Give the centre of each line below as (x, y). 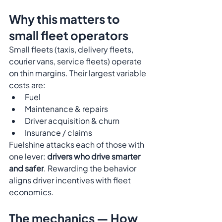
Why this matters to (65, 19)
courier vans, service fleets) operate (76, 61)
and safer (26, 168)
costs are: (27, 85)
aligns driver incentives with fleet (71, 180)
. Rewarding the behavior (91, 168)
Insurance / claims (58, 133)
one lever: (28, 156)
